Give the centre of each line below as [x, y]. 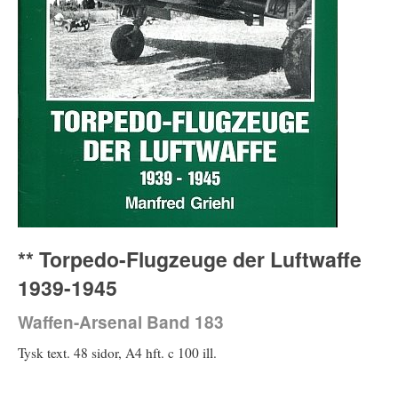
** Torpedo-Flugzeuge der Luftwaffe [190, 259]
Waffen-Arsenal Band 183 [121, 322]
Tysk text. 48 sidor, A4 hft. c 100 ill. [117, 352]
